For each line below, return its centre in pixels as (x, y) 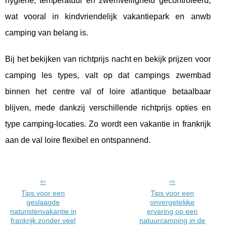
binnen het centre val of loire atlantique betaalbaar (108, 91)
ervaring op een (173, 211)
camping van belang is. (47, 32)
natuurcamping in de (173, 220)
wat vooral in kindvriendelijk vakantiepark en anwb (108, 16)
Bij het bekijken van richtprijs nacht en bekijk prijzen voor (108, 59)
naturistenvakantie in (43, 211)
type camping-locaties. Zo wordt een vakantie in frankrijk (108, 124)
